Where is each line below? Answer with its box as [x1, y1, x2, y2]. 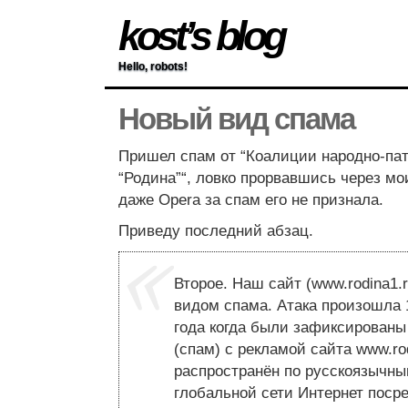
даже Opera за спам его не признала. [118, 191, 383, 209]
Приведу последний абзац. [118, 222, 313, 240]
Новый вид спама [118, 103, 354, 137]
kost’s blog [118, 13, 283, 59]
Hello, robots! [118, 60, 188, 73]
